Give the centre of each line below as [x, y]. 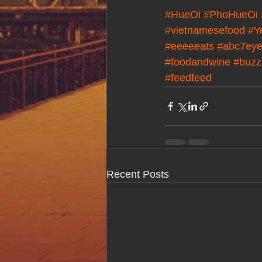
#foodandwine [198, 62]
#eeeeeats [189, 46]
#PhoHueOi [231, 15]
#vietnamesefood [205, 31]
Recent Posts [138, 175]
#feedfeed [188, 78]
